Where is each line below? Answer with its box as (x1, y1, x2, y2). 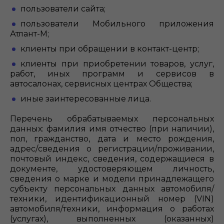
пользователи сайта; (20, 4, 105, 13)
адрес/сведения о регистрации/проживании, (10, 144, 214, 153)
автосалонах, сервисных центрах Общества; (10, 79, 192, 88)
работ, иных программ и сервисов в (10, 69, 214, 78)
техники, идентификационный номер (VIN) (10, 194, 214, 203)
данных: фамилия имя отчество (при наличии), (10, 124, 214, 133)
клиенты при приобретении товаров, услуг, (20, 59, 214, 68)
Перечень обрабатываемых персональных (10, 114, 214, 123)
